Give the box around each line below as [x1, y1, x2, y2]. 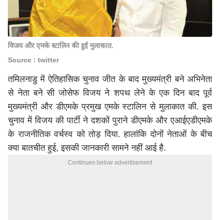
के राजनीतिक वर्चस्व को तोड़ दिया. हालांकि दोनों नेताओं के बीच [8, 129, 212, 139]
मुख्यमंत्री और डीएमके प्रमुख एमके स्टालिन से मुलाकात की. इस [8, 102, 212, 111]
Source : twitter [8, 56, 59, 64]
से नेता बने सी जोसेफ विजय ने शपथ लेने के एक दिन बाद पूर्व [8, 88, 212, 98]
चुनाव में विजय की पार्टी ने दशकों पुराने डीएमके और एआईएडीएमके [8, 115, 212, 125]
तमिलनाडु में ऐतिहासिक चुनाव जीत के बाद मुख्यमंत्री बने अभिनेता [8, 74, 212, 84]
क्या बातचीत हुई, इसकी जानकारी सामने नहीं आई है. [8, 143, 166, 153]
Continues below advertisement [68, 159, 152, 166]
